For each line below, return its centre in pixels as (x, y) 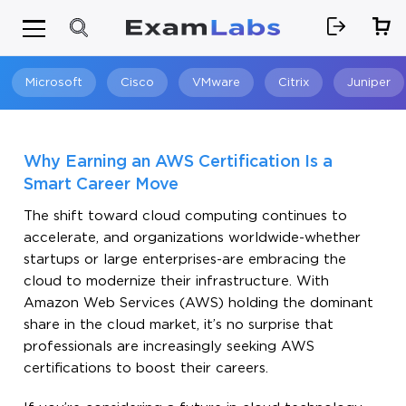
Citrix (294, 82)
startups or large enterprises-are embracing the (185, 259)
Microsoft (54, 82)
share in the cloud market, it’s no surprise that (179, 324)
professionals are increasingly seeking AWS (169, 346)
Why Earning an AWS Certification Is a (179, 162)
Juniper (369, 82)
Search (338, 151)
